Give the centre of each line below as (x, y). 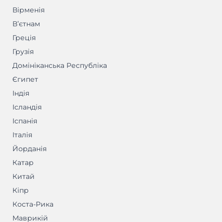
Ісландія (27, 107)
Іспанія (25, 121)
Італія (22, 135)
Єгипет (25, 80)
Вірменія (28, 10)
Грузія (23, 52)
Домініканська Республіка (60, 66)
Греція (24, 38)
